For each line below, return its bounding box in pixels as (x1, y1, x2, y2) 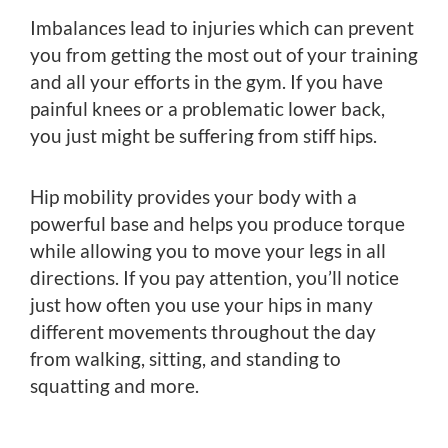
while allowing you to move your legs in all (30, 238, 386, 262)
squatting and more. (30, 373, 199, 397)
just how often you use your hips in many (30, 292, 373, 316)
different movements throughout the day (30, 319, 376, 343)
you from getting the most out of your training (30, 42, 418, 66)
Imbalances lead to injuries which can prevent (30, 15, 414, 39)
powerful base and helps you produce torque (30, 211, 405, 235)
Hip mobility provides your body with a (30, 184, 357, 208)
